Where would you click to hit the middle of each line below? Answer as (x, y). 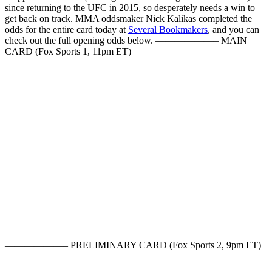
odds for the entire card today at (66, 30)
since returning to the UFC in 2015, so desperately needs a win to (130, 8)
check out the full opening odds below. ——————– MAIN (126, 41)
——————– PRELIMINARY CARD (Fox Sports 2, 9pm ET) (133, 245)
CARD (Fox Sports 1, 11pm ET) (68, 52)
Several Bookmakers (168, 30)
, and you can (233, 30)
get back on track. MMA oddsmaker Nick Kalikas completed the (128, 19)
